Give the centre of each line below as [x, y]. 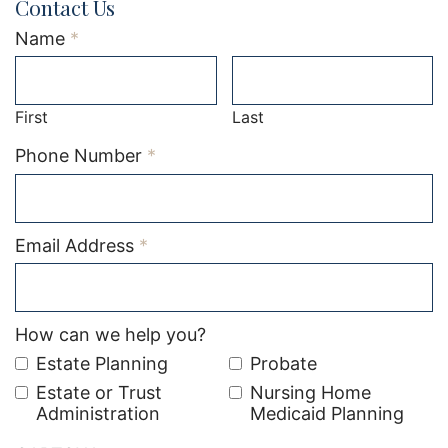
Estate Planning [102, 363]
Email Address [74, 245]
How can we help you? [110, 335]
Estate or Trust [99, 392]
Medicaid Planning [327, 413]
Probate [283, 363]
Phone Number [78, 156]
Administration [98, 413]
